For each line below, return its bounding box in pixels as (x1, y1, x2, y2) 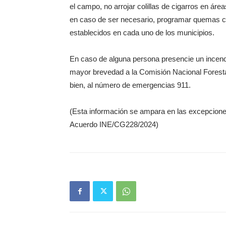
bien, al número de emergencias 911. (70, 81, 191, 89)
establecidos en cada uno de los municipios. (70, 28, 214, 37)
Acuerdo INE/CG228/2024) (70, 120, 158, 129)
